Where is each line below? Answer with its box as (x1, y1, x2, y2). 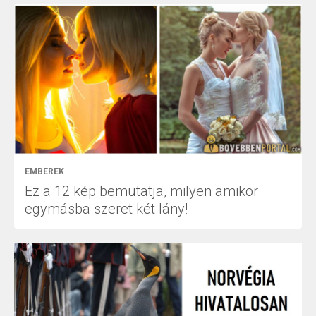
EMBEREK (25, 166, 64, 176)
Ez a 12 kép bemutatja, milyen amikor (25, 182, 258, 200)
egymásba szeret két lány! (25, 200, 188, 217)
